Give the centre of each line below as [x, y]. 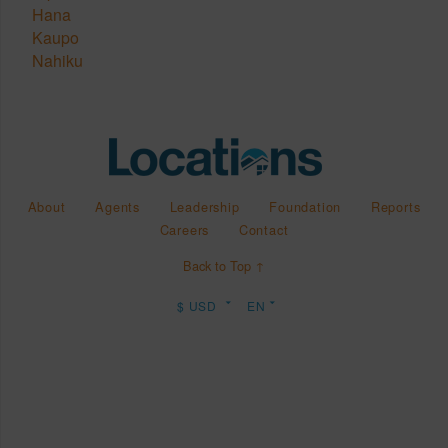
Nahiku [57, 61]
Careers [184, 230]
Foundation [305, 207]
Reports [395, 207]
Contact [263, 230]
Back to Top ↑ [224, 266]
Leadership [204, 207]
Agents [117, 207]
